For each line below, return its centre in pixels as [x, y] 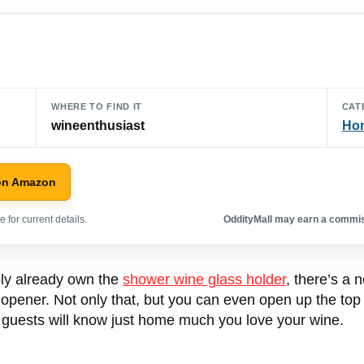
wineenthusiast [98, 126]
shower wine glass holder [204, 280]
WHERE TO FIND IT [97, 107]
